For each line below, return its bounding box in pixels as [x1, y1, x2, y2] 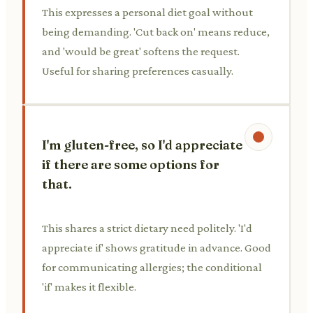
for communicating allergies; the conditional [42, 260, 262, 274]
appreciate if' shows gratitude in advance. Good [42, 240, 271, 254]
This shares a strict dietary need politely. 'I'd [42, 221, 252, 235]
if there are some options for [42, 156, 219, 173]
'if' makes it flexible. [42, 279, 136, 293]
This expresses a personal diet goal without [42, 5, 253, 19]
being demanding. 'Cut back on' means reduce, [42, 24, 270, 38]
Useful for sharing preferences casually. [42, 64, 233, 78]
